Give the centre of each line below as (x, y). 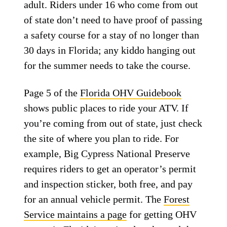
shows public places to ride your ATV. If (106, 108)
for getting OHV (162, 214)
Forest (177, 199)
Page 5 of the (52, 93)
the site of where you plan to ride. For (102, 138)
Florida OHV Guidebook (131, 93)
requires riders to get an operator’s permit (110, 169)
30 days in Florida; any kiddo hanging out (110, 50)
